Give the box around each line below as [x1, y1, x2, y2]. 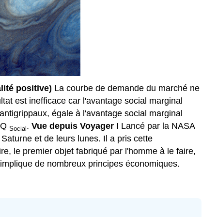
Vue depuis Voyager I [31, 121, 119, 131]
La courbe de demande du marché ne [52, 83, 200, 93]
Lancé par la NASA [119, 121, 195, 131]
